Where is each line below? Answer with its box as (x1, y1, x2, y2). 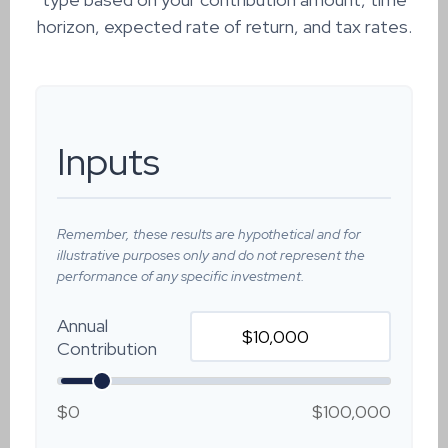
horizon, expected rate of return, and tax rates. (36, 15, 412, 38)
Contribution (57, 336, 157, 360)
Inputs (57, 137, 160, 187)
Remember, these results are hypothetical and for (57, 225, 361, 243)
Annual (57, 313, 108, 337)
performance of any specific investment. (57, 267, 305, 285)
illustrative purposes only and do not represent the (57, 246, 365, 264)
